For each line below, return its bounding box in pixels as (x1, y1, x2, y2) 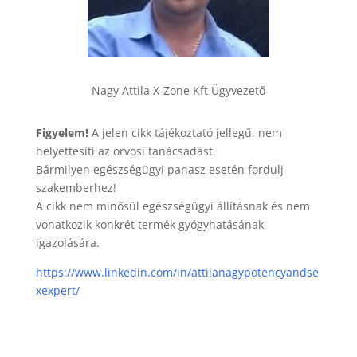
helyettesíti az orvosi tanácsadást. (35, 143, 216, 159)
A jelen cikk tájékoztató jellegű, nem (88, 125, 282, 141)
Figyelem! (35, 125, 88, 141)
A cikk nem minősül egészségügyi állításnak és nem (35, 198, 310, 214)
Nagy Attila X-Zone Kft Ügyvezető (91, 83, 265, 99)
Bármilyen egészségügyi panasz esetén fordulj (35, 162, 284, 178)
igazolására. (35, 235, 100, 251)
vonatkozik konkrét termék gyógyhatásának (35, 217, 264, 233)
